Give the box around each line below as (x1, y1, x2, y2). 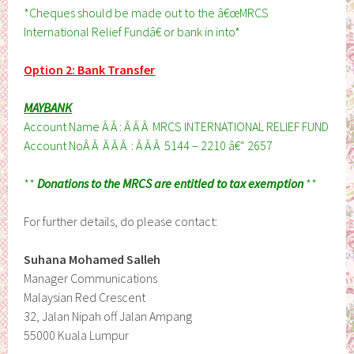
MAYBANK (24, 99, 73, 115)
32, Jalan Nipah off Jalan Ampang (24, 307, 193, 324)
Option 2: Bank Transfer (24, 61, 156, 77)
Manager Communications (24, 269, 158, 286)
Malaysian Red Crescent (24, 288, 146, 305)
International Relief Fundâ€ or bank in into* (24, 23, 241, 40)
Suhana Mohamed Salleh (24, 250, 161, 267)
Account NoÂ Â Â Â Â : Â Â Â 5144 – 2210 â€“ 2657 (24, 137, 273, 153)
